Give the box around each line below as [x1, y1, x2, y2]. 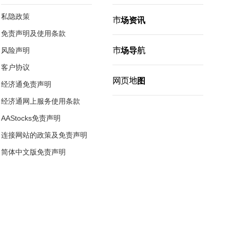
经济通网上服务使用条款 [1, 97, 80, 105]
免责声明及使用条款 [1, 29, 66, 37]
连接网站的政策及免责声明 [1, 131, 87, 139]
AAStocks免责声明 [1, 114, 61, 122]
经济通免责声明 [1, 80, 51, 88]
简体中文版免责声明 [1, 148, 66, 156]
